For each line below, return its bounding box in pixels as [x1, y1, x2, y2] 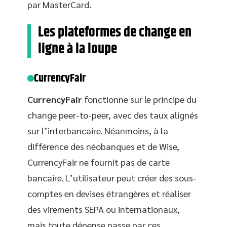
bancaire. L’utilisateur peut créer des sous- [27, 172, 197, 183]
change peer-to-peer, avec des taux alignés [27, 109, 198, 121]
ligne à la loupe [38, 39, 117, 60]
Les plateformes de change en [38, 22, 192, 43]
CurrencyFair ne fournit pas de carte [27, 156, 170, 168]
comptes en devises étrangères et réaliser [27, 187, 191, 199]
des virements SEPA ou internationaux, [27, 203, 180, 215]
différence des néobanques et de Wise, [27, 140, 179, 152]
